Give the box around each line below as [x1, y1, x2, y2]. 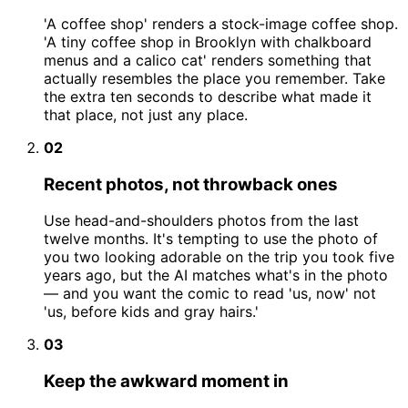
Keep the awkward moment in [44, 371, 289, 393]
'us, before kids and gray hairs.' [44, 302, 259, 321]
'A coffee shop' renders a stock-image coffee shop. [44, 14, 398, 33]
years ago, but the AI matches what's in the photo [44, 266, 388, 285]
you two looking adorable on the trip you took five [44, 248, 394, 267]
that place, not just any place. [44, 105, 248, 124]
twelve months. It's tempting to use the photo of [44, 229, 378, 249]
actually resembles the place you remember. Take [44, 68, 385, 87]
